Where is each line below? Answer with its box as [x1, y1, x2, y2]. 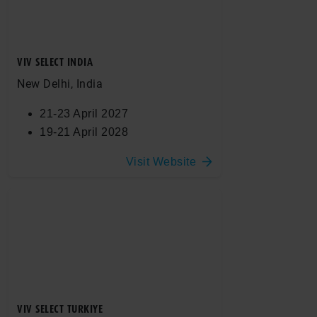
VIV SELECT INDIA [17, 55, 93, 69]
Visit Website [125, 155, 196, 168]
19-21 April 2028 [40, 125, 128, 138]
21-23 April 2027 [40, 107, 128, 120]
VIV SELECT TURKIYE [17, 302, 103, 316]
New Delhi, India [17, 76, 103, 91]
